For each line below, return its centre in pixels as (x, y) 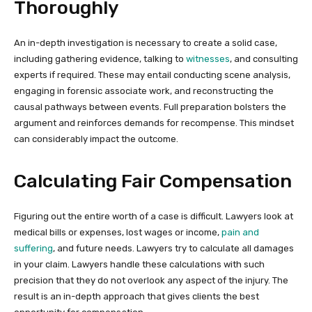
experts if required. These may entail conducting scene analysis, (152, 75)
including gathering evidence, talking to (100, 58)
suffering (33, 248)
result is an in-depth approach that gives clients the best (136, 296)
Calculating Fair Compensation (153, 181)
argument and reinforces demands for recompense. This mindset (154, 123)
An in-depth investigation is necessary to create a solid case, (146, 42)
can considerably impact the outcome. (96, 139)
